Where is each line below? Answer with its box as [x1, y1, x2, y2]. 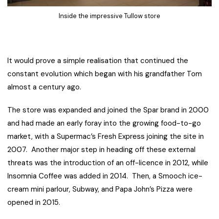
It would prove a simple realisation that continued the [7, 55, 188, 66]
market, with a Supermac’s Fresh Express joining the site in [7, 131, 204, 141]
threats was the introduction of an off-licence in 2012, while [7, 157, 208, 168]
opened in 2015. [7, 197, 60, 207]
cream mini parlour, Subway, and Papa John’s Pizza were [7, 184, 193, 194]
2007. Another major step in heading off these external [7, 144, 196, 154]
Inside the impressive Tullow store [59, 12, 160, 21]
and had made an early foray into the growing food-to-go [7, 118, 201, 128]
